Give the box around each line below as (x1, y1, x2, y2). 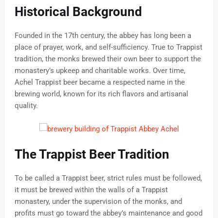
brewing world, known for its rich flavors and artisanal (15, 90, 188, 99)
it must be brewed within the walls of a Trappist (15, 185, 168, 195)
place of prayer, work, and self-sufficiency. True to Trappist (15, 43, 202, 52)
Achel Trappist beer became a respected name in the (15, 78, 185, 87)
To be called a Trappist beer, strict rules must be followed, (15, 174, 202, 183)
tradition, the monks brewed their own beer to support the (15, 54, 201, 64)
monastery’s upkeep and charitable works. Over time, (15, 66, 185, 75)
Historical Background (15, 4, 142, 19)
